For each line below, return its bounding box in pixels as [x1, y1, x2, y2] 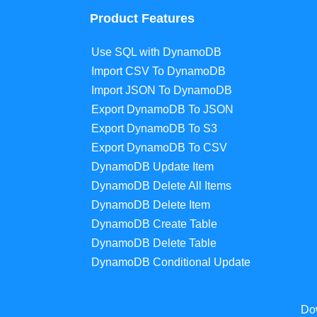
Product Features [89, 11, 195, 26]
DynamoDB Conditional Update [91, 256, 250, 269]
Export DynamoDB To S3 [91, 122, 217, 135]
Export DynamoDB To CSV [91, 142, 227, 154]
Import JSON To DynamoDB [91, 84, 232, 97]
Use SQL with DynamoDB [91, 46, 221, 59]
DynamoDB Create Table [91, 218, 217, 231]
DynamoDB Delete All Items [91, 180, 231, 192]
